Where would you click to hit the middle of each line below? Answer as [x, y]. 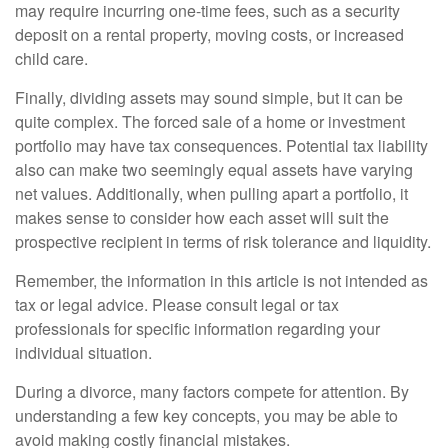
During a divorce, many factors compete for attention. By [212, 392]
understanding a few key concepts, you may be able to [206, 416]
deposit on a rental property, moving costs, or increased [209, 35]
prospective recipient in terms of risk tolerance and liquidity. [223, 242]
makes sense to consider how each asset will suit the [202, 218]
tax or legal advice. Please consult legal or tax [177, 305]
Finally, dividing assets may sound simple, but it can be [209, 98]
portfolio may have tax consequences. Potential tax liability [221, 146]
